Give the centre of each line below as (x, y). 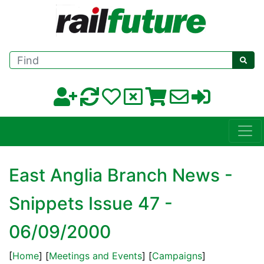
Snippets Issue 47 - (91, 204)
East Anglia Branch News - (121, 175)
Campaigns (177, 256)
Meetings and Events (95, 256)
